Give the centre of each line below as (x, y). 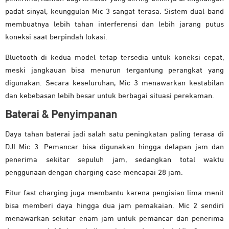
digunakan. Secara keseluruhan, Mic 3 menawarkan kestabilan (114, 83)
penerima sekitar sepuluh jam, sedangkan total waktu (114, 159)
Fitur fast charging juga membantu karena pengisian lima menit (114, 193)
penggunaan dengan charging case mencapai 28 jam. (94, 172)
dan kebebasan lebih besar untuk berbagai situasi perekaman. (110, 96)
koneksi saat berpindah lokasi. (56, 37)
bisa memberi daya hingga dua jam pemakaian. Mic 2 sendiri (114, 205)
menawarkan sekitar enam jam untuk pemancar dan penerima (114, 218)
